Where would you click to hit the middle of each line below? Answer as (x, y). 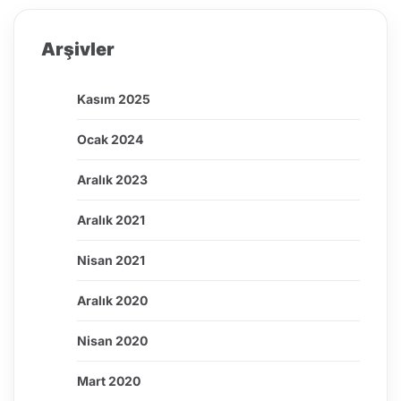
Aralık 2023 (112, 180)
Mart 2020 (109, 381)
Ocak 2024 (110, 140)
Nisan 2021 (111, 260)
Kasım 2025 (114, 99)
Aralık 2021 (111, 220)
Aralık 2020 (112, 301)
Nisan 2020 (112, 341)
